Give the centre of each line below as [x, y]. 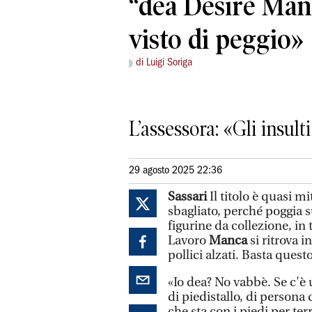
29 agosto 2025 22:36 [175, 170]
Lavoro [188, 240]
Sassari [187, 196]
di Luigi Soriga [164, 63]
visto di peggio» [216, 40]
